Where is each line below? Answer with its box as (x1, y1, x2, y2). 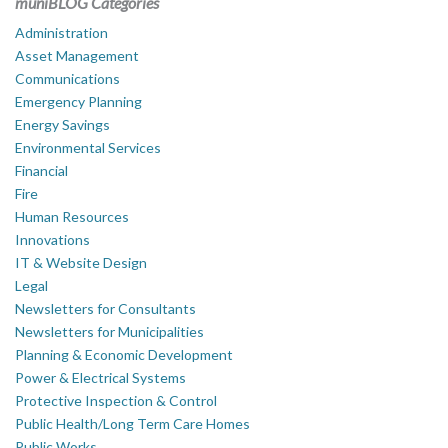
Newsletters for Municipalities (15, 322, 204, 340)
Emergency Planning (15, 92, 142, 110)
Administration (15, 23, 108, 41)
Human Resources (15, 207, 129, 225)
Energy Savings (15, 115, 110, 133)
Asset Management (15, 46, 139, 64)
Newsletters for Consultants (15, 299, 196, 317)
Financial (15, 161, 68, 179)
